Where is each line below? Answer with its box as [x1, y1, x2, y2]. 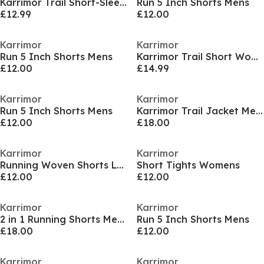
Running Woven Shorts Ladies [117, 159, 124, 171]
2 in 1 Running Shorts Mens [117, 213, 124, 225]
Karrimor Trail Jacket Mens [255, 105, 263, 117]
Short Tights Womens [136, 159, 240, 171]
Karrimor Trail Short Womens [250, 51, 258, 62]
